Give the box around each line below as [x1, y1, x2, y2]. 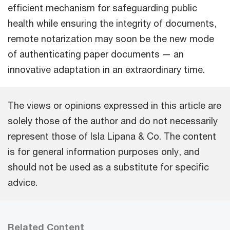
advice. [8, 176, 37, 188]
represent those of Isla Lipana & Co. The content [8, 130, 216, 142]
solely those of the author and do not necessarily [8, 114, 218, 126]
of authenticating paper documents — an [8, 48, 184, 60]
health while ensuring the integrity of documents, [8, 17, 217, 29]
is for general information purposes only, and [8, 145, 200, 157]
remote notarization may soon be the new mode [8, 32, 214, 44]
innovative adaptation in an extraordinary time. [8, 63, 205, 75]
